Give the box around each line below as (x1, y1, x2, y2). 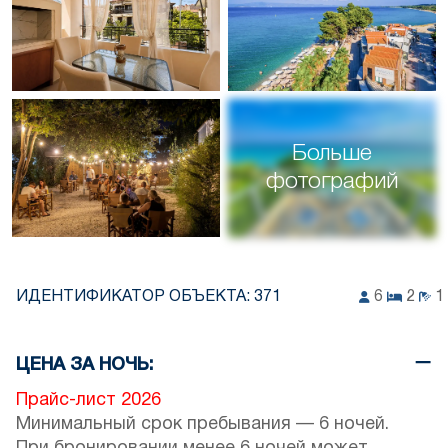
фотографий (266, 171, 398, 192)
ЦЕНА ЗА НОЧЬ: (16, 357, 153, 374)
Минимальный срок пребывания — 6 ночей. (16, 416, 389, 434)
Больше (292, 143, 372, 164)
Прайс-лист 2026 (16, 392, 161, 410)
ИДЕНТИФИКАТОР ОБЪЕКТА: (16, 290, 254, 305)
